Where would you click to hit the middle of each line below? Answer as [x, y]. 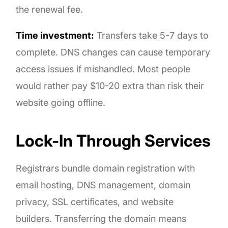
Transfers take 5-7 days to [152, 35]
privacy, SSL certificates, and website [95, 202]
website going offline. [61, 102]
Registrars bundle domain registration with [106, 168]
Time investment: [55, 35]
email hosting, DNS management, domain [103, 185]
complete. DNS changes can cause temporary [113, 52]
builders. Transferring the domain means [101, 218]
